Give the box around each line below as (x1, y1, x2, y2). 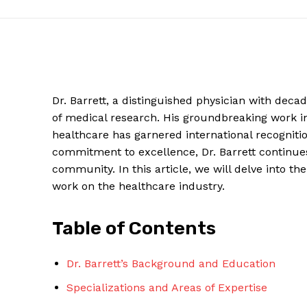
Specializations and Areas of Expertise (66, 281, 267, 295)
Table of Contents (52, 217, 216, 240)
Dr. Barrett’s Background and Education (66, 257, 275, 271)
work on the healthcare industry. (52, 180, 225, 193)
